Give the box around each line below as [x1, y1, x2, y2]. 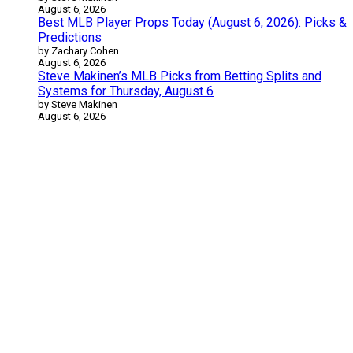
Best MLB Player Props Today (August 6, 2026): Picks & [38, 14, 347, 30]
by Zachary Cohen [38, 44, 119, 57]
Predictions [38, 29, 102, 45]
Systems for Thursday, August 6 [38, 83, 214, 98]
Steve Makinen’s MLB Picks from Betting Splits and [38, 68, 321, 84]
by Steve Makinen [38, 98, 117, 110]
